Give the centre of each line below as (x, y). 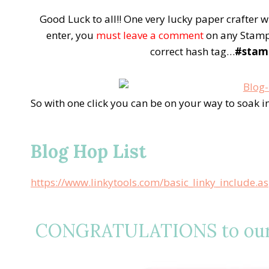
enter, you (71, 35)
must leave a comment (150, 35)
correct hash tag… (192, 51)
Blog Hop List (89, 151)
